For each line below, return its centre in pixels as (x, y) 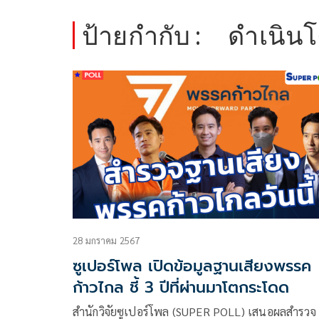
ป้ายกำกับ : (142, 35)
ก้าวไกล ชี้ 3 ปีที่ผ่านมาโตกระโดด (181, 288)
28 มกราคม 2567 (106, 241)
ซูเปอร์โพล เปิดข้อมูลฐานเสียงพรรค (192, 266)
